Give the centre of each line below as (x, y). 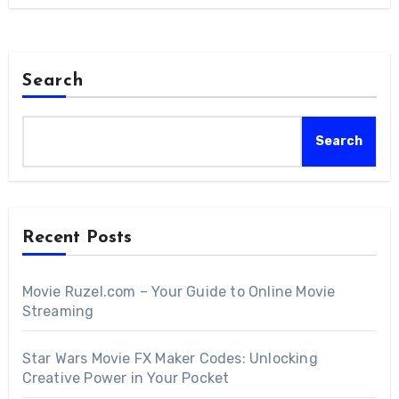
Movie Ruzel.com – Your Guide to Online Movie (179, 292)
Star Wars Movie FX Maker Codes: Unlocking (170, 359)
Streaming (58, 312)
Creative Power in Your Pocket (126, 379)
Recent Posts (77, 238)
